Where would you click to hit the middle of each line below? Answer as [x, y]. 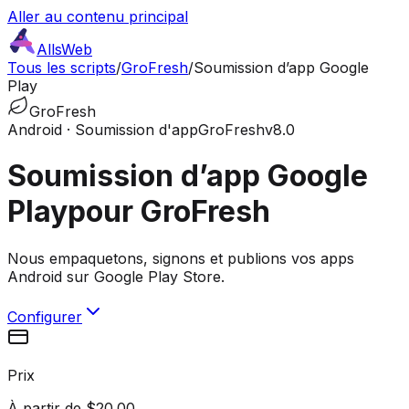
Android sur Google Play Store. [116, 276]
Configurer [45, 316]
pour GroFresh [169, 212]
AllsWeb [64, 49]
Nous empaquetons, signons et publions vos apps [181, 258]
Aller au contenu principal [98, 16]
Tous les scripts [62, 68]
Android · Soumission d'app [103, 130]
